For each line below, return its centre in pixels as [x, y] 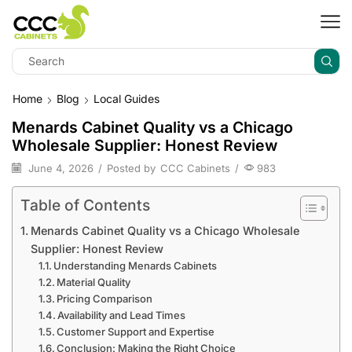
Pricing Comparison [105, 298]
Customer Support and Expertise [136, 331]
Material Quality [94, 282]
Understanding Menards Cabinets [136, 265]
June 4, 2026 [59, 169]
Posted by [131, 169]
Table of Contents [85, 205]
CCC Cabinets [195, 169]
